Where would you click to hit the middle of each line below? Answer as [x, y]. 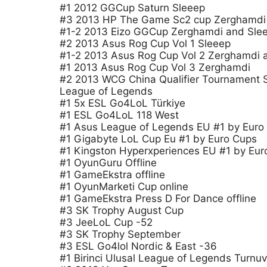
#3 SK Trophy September [120, 234]
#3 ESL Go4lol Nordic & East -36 [138, 246]
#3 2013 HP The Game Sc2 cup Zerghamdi [163, 20]
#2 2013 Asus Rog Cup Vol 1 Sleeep [145, 44]
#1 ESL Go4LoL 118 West [119, 115]
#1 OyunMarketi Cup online [124, 187]
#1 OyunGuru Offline [108, 163]
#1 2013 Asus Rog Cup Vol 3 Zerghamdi [155, 67]
